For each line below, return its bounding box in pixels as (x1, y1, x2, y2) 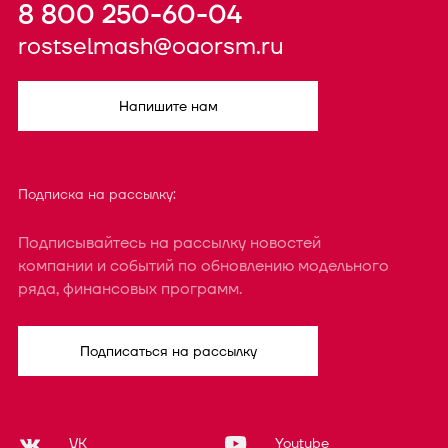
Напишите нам (118, 96, 218, 116)
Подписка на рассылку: (18, 185, 176, 205)
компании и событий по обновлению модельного (18, 255, 389, 278)
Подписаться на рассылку (79, 341, 257, 361)
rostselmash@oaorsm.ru (18, 32, 284, 63)
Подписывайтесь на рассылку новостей (18, 232, 321, 255)
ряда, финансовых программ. (18, 278, 242, 301)
